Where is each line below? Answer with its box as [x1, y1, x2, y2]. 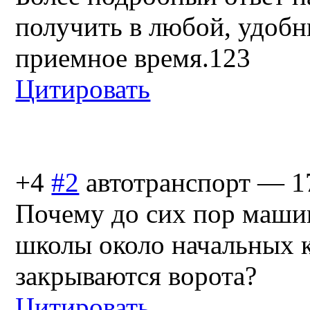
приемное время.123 [15, 43, 251, 73]
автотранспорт [86, 167, 251, 198]
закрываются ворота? [15, 261, 257, 291]
